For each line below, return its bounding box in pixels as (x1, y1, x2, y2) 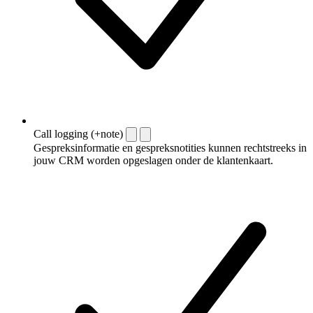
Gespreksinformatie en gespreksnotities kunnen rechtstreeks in (34, 141, 307, 154)
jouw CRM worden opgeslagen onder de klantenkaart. (34, 154, 273, 166)
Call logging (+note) (34, 127, 123, 140)
